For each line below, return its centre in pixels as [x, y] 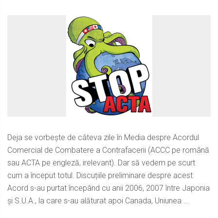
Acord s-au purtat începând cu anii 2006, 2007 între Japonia [109, 188]
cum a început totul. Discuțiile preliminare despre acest [100, 175]
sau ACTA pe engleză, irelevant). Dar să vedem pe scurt [101, 163]
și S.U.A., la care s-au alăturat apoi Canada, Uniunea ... [98, 201]
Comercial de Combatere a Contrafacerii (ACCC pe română [108, 150]
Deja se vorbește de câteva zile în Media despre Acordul [103, 137]
